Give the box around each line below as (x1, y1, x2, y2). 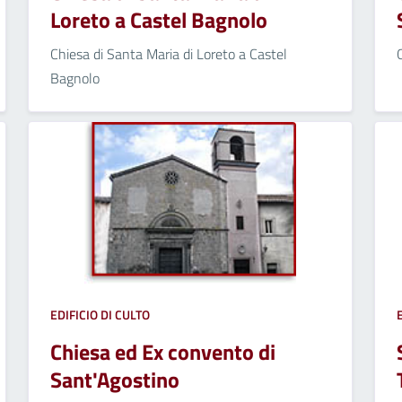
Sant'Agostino (49, 363, 179, 396)
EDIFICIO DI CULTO (49, 304, 150, 324)
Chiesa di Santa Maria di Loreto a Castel (49, 42, 287, 65)
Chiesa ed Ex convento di (49, 335, 275, 368)
